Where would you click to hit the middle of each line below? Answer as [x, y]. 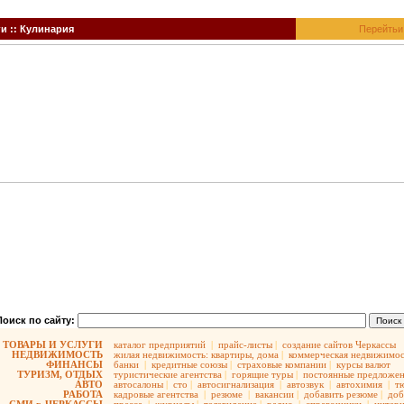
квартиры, [233, 354]
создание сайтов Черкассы [339, 344]
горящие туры [262, 374]
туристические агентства [168, 374]
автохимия [359, 384]
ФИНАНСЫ [74, 364]
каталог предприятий [160, 344]
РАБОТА [83, 394]
